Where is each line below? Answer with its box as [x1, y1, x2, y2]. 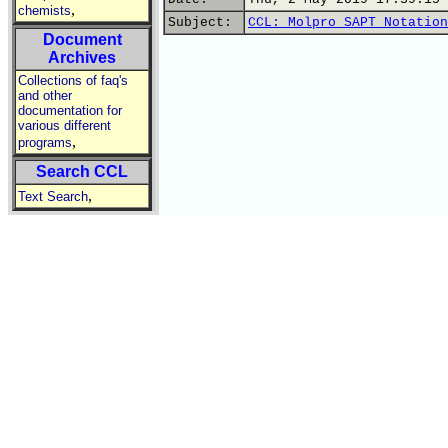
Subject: [168, 15, 240, 30]
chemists [18, 3, 71, 18]
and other [18, 88, 72, 103]
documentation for [18, 103, 122, 118]
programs [18, 135, 72, 150]
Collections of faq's [18, 73, 128, 88]
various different [18, 118, 111, 133]
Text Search [18, 189, 88, 204]
